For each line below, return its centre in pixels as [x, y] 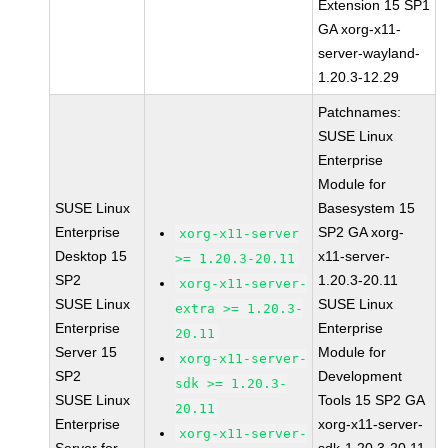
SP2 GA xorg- [361, 232]
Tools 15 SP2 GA [372, 400]
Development [360, 376]
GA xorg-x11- [360, 29]
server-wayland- [369, 53]
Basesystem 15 [367, 208]
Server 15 [86, 352]
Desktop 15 [91, 256]
